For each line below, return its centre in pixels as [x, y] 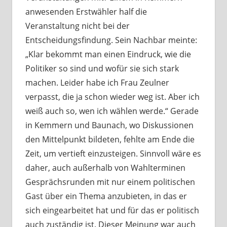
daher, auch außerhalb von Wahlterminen [105, 168]
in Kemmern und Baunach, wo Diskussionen [109, 125]
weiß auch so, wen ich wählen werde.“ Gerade [112, 111]
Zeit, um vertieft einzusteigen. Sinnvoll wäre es [113, 154]
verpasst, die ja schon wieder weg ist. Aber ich [112, 97]
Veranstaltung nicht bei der [77, 26]
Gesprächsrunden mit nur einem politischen [110, 182]
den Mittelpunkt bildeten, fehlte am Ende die [110, 140]
